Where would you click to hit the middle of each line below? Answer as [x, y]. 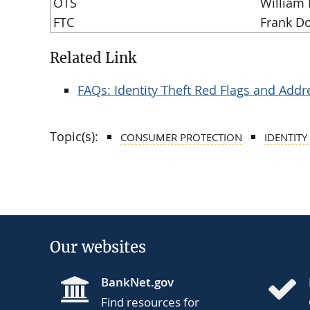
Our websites [98, 247]
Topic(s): [74, 136]
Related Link [93, 58]
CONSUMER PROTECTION [181, 137]
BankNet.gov [137, 282]
